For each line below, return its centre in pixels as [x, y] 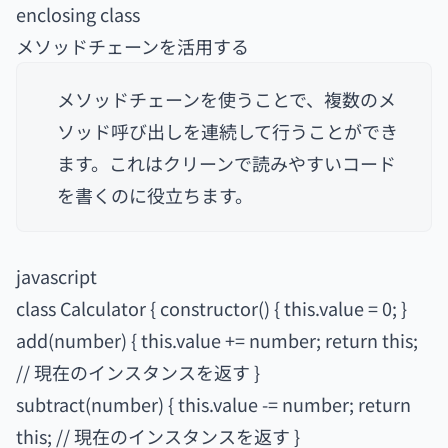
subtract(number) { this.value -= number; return [213, 404]
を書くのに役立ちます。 [155, 195]
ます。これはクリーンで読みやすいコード [226, 163]
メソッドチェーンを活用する [132, 46]
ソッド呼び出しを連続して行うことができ [227, 131]
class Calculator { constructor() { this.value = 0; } [211, 308]
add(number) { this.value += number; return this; [217, 340]
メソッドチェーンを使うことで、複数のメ [226, 99]
